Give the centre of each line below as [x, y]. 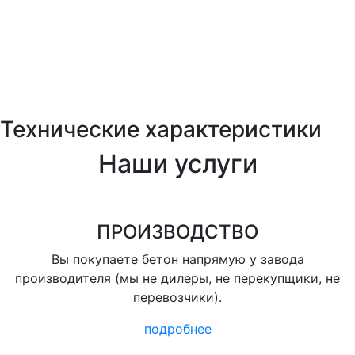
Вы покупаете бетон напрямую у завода [177, 259]
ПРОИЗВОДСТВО [177, 232]
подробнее [177, 329]
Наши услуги [177, 164]
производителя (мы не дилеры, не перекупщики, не [177, 278]
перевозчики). [177, 297]
